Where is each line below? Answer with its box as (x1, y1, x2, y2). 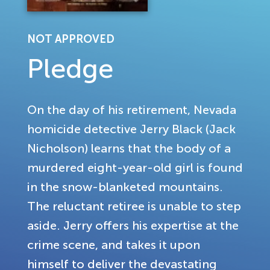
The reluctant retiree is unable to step (27, 199, 241, 213)
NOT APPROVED (27, 33, 115, 46)
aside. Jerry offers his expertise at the (27, 219, 239, 233)
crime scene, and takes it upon (27, 238, 200, 252)
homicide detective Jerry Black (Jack (27, 122, 236, 136)
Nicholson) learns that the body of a (27, 142, 231, 155)
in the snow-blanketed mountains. (27, 180, 223, 194)
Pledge (27, 54, 113, 84)
